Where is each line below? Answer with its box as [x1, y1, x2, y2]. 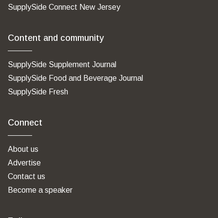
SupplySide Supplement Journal [8, 60, 116, 69]
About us [8, 145, 38, 153]
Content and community [8, 33, 104, 43]
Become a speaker [8, 186, 73, 194]
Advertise [8, 159, 41, 167]
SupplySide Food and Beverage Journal [8, 74, 143, 82]
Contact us [8, 172, 45, 181]
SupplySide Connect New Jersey [8, 3, 120, 11]
